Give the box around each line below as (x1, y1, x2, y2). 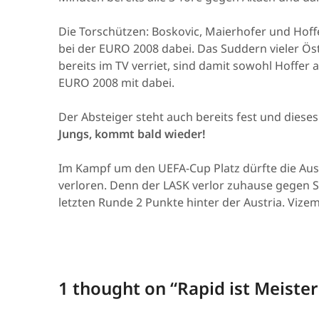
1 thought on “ (58, 276, 177, 300)
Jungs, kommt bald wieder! (58, 126, 205, 142)
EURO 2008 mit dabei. (58, 75, 174, 91)
